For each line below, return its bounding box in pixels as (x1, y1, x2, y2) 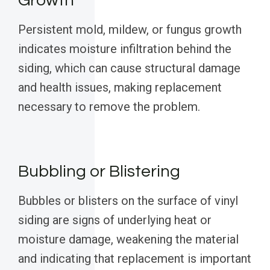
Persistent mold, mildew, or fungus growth (18, 22, 242, 37)
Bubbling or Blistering (18, 163, 180, 181)
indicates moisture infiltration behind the (18, 42, 231, 57)
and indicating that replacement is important (18, 251, 251, 266)
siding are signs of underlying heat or (18, 213, 212, 228)
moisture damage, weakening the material (18, 232, 239, 247)
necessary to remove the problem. (18, 99, 200, 115)
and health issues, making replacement (18, 80, 222, 95)
